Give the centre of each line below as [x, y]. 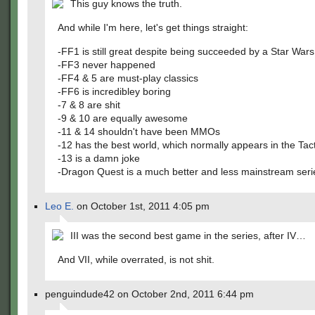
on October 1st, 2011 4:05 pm [142, 206]
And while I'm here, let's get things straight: [153, 27]
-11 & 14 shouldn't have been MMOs [139, 131]
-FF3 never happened [107, 65]
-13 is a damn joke [99, 158]
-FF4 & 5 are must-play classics [128, 78]
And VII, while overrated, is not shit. [136, 259]
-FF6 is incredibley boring [114, 91]
